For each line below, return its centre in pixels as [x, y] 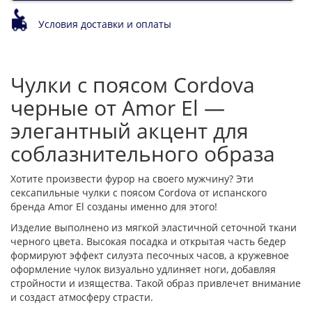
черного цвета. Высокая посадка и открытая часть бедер [148, 242]
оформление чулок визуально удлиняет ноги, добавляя [143, 270]
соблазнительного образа [143, 154]
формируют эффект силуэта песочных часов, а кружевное [150, 256]
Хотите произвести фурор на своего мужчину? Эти [132, 179]
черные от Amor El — [118, 108]
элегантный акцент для [130, 131]
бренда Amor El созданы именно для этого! [114, 207]
